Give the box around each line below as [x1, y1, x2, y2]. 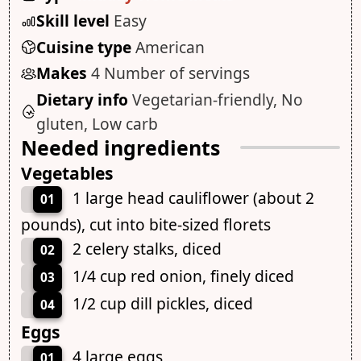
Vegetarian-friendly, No [131, 88, 303, 110]
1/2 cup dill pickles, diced [72, 292, 253, 314]
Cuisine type [35, 35, 135, 58]
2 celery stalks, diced [72, 238, 222, 260]
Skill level [35, 10, 114, 32]
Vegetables [20, 160, 113, 185]
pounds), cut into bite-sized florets [20, 214, 271, 236]
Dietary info [35, 88, 132, 110]
